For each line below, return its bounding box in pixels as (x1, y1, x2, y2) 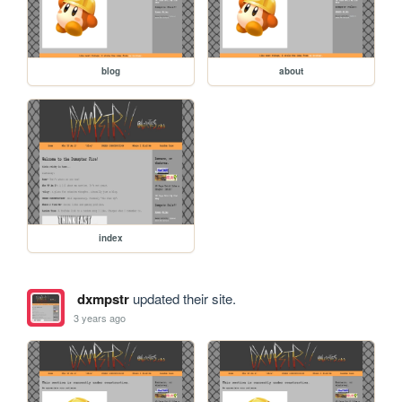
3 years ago (74, 310, 127, 325)
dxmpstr (76, 289, 129, 310)
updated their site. (128, 289, 236, 309)
